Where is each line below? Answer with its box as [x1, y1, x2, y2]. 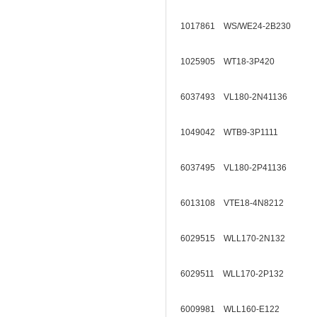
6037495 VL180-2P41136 [180, 163, 295, 173]
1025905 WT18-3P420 [180, 57, 283, 67]
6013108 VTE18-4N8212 [180, 198, 292, 208]
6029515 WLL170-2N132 [180, 234, 294, 243]
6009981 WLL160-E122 [180, 304, 288, 314]
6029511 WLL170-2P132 [180, 269, 292, 279]
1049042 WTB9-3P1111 [180, 127, 287, 137]
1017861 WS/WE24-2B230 [180, 21, 299, 31]
